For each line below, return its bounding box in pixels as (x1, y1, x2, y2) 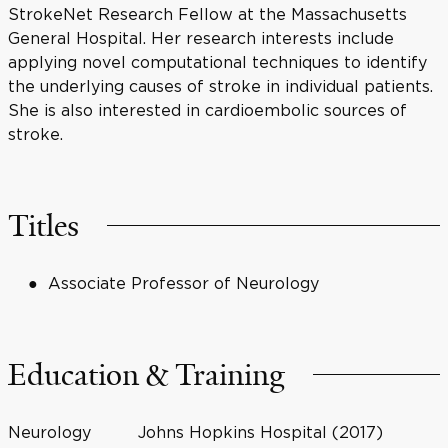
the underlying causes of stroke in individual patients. (8, 77, 433, 95)
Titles (8, 207, 79, 245)
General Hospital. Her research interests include (8, 29, 394, 47)
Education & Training (8, 356, 285, 394)
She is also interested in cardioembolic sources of (8, 101, 407, 119)
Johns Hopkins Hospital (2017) (137, 423, 383, 441)
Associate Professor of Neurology (48, 274, 319, 292)
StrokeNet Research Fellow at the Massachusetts (8, 5, 407, 23)
